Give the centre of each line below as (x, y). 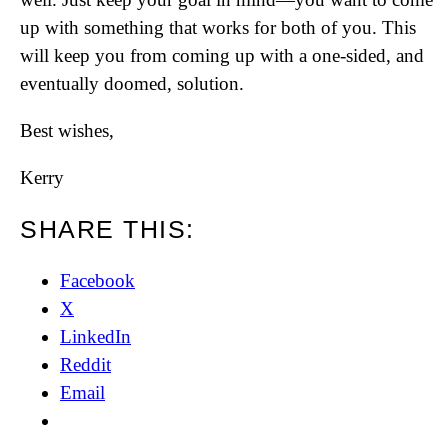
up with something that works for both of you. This (218, 27)
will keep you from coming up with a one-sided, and (222, 55)
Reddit (85, 364)
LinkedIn (95, 336)
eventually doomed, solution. (132, 83)
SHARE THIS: (107, 229)
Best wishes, (67, 130)
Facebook (97, 280)
